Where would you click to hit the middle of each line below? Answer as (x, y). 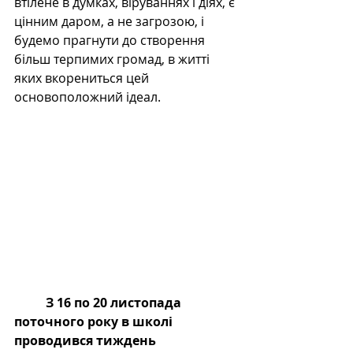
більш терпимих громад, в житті (113, 59)
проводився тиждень (87, 341)
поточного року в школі (95, 322)
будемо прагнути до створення (111, 41)
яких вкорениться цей (83, 78)
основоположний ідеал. (87, 97)
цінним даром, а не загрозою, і (111, 22)
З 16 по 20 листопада (115, 303)
